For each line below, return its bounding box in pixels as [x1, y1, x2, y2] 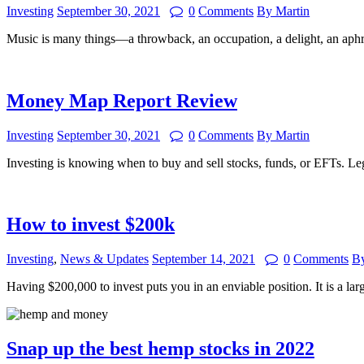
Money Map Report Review [6, 89, 237, 111]
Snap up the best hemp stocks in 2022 [6, 338, 314, 360]
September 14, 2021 [152, 252, 255, 266]
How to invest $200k [6, 214, 175, 236]
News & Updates [60, 252, 149, 266]
